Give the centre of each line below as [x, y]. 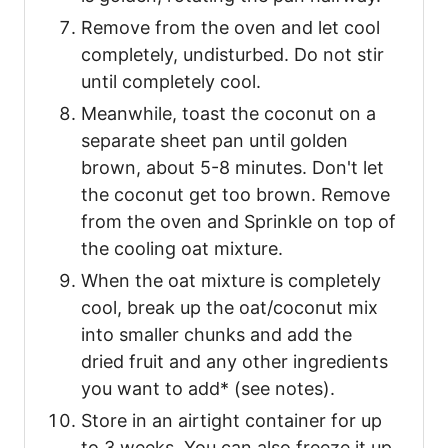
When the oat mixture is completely [231, 281]
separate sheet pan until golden [214, 141]
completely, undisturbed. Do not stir [232, 55]
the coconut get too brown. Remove [235, 195]
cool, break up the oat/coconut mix [229, 308]
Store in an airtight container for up [231, 421]
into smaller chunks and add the [216, 335]
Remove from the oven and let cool [230, 28]
